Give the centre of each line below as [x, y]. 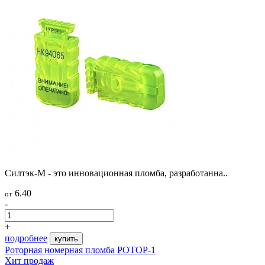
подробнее [26, 238]
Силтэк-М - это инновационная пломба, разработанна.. [116, 173]
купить [66, 238]
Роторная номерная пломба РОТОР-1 [80, 250]
